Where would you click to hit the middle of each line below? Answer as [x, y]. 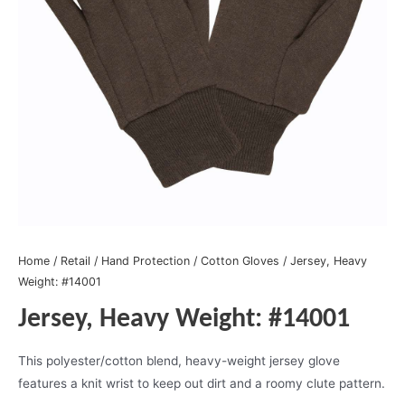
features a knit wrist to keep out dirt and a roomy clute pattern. [202, 383]
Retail [75, 261]
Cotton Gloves [240, 261]
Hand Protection [146, 261]
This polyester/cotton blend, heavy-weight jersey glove [179, 360]
